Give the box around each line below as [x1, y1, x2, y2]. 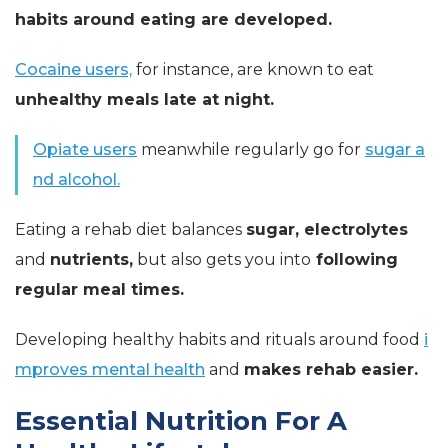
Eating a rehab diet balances [15, 220, 246, 240]
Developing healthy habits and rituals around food [15, 330, 424, 350]
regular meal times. [15, 280, 184, 300]
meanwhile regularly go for [137, 140, 365, 160]
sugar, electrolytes [246, 220, 408, 240]
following [311, 250, 398, 270]
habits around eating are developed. [15, 10, 332, 30]
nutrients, [50, 250, 133, 270]
